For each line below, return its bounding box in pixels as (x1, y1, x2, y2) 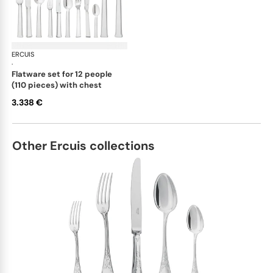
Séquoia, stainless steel (127, 49, 200, 58)
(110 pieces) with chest (12, 79, 102, 90)
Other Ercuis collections (12, 137, 155, 154)
